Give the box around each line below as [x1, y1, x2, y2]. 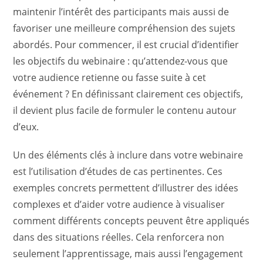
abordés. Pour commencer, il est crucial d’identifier [13, 38, 240, 51]
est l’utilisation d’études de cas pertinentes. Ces [13, 165, 223, 178]
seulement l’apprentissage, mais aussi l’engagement [13, 247, 244, 260]
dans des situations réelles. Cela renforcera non [13, 231, 225, 244]
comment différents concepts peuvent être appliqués [13, 214, 250, 227]
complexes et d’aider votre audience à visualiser [13, 198, 225, 211]
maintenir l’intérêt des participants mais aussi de [13, 5, 230, 18]
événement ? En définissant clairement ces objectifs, [13, 87, 244, 100]
